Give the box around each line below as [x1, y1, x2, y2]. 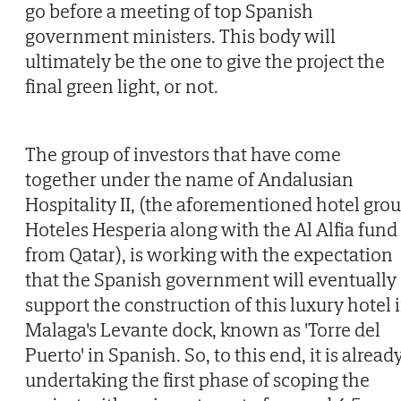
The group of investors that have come [25, 141, 341, 167]
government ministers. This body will [25, 23, 336, 49]
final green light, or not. [25, 73, 218, 99]
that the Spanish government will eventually [25, 267, 397, 293]
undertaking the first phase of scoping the [25, 367, 370, 393]
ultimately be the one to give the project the [25, 48, 385, 74]
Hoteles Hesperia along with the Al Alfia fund [25, 217, 397, 243]
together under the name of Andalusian [25, 166, 354, 192]
